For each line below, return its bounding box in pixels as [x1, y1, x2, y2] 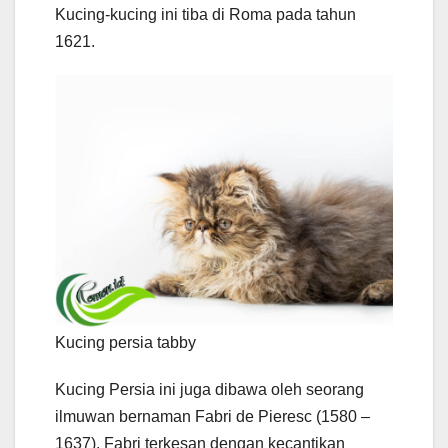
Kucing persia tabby [55, 334, 196, 352]
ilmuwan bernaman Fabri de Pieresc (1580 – [55, 408, 370, 426]
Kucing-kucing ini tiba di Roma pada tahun [55, 6, 356, 24]
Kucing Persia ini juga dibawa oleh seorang [55, 381, 364, 399]
